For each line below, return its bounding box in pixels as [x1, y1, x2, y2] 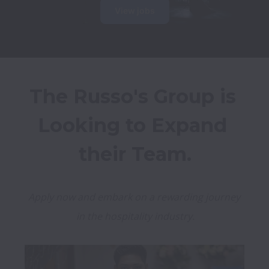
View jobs [114, 5, 155, 16]
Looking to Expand [38, 113, 227, 137]
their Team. [79, 142, 192, 166]
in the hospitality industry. [76, 210, 195, 223]
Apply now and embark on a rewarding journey [28, 190, 240, 204]
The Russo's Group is [29, 85, 236, 108]
